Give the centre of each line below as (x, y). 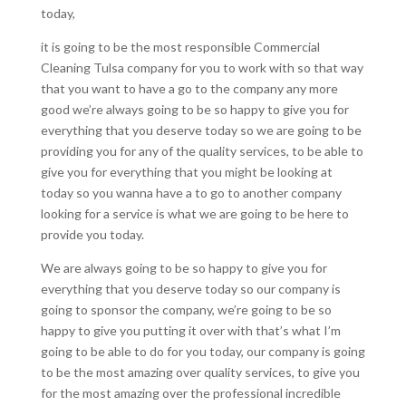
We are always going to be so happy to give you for (184, 267)
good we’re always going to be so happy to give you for (194, 109)
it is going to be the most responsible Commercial (180, 46)
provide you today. (92, 234)
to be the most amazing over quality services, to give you (200, 372)
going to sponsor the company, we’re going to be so (186, 309)
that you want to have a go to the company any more (189, 88)
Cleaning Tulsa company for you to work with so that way (202, 67)
